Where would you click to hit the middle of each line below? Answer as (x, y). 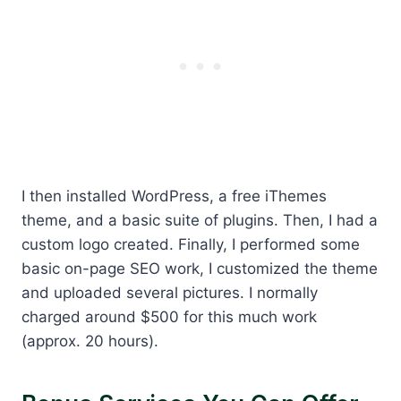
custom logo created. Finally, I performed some (191, 244)
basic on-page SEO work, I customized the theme (200, 268)
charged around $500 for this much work (169, 316)
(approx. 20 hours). (90, 341)
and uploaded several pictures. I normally (170, 292)
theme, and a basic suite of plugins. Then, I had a (200, 220)
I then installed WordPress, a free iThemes (174, 196)
